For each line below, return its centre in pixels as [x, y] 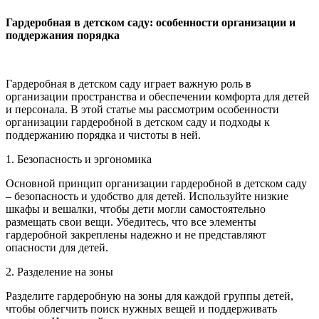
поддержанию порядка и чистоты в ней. [103, 135]
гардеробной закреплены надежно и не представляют [136, 234]
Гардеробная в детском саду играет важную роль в [129, 83]
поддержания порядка [63, 35]
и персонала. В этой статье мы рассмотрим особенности [142, 109]
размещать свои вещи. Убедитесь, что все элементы [131, 221]
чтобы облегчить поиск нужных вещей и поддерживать [141, 308]
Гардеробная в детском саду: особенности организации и [151, 22]
